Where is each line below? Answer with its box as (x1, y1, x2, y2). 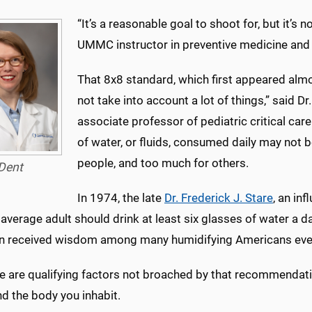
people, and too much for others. (77, 156, 249, 170)
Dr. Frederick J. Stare (164, 191, 273, 205)
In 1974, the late (77, 191, 164, 205)
